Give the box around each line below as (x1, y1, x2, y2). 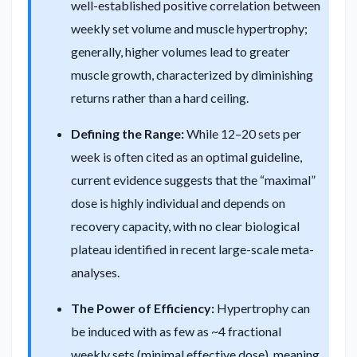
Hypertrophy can (214, 300, 310, 316)
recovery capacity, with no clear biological (71, 218, 300, 233)
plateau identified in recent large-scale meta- (71, 241, 314, 257)
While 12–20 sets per (184, 125, 301, 141)
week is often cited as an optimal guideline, (71, 148, 302, 164)
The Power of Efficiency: (71, 300, 214, 316)
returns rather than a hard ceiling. (71, 89, 249, 105)
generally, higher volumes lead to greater (71, 43, 290, 59)
